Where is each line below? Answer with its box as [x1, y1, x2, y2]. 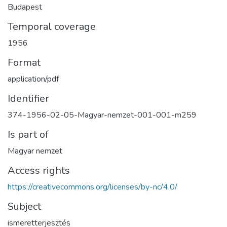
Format [8, 55, 41, 69]
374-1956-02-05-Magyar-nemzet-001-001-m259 [8, 109, 197, 121]
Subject [8, 199, 41, 213]
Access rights [8, 163, 70, 177]
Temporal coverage [8, 19, 96, 33]
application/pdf [8, 73, 59, 85]
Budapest [8, 1, 42, 13]
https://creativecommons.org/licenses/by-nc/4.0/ [8, 181, 177, 193]
